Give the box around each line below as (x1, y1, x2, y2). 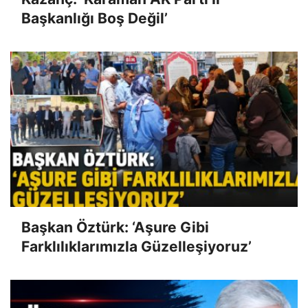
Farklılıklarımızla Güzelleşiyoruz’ (21, 238, 252, 256)
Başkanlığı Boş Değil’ (21, 10, 168, 27)
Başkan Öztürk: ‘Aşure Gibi (21, 219, 209, 236)
